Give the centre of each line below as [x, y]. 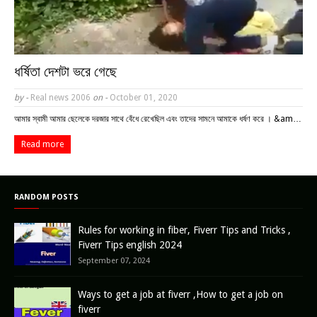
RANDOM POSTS [46, 197]
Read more [42, 144]
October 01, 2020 [143, 98]
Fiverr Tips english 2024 [130, 245]
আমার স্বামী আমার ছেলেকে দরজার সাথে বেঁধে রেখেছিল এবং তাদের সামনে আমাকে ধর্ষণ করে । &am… [158, 119]
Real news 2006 [59, 98]
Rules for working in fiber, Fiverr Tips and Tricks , [184, 230]
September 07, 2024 [114, 261]
